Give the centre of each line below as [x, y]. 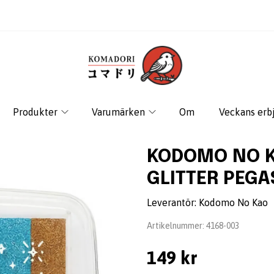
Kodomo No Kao [233, 202]
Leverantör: [173, 202]
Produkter [35, 112]
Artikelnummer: [176, 226]
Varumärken [118, 112]
